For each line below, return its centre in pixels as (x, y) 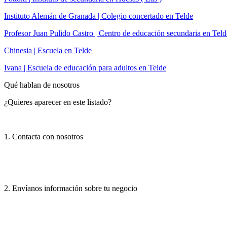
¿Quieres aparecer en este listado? (58, 102)
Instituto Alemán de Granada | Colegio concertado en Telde (99, 16)
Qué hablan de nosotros (42, 85)
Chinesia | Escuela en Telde (48, 50)
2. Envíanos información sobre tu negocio (71, 188)
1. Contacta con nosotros (44, 136)
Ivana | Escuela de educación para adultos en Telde (85, 67)
